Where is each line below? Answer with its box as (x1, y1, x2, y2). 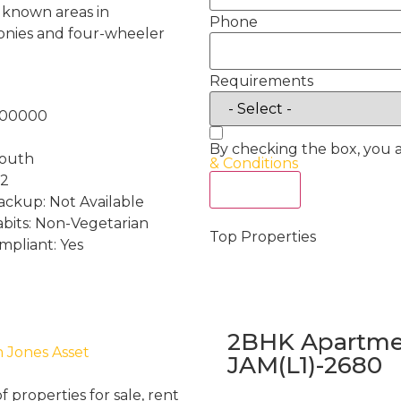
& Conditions (209, 155, 298, 172)
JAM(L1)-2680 (227, 351, 382, 380)
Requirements (209, 72, 313, 90)
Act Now (225, 181, 286, 198)
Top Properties (209, 228, 316, 245)
